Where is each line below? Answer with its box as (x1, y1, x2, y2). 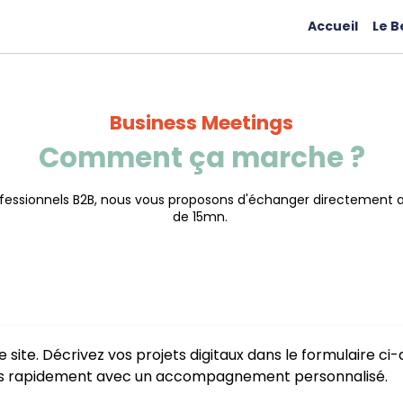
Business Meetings (110, 109, 293, 137)
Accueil (308, 17, 358, 35)
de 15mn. (172, 208, 231, 226)
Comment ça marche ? (38, 139, 365, 177)
